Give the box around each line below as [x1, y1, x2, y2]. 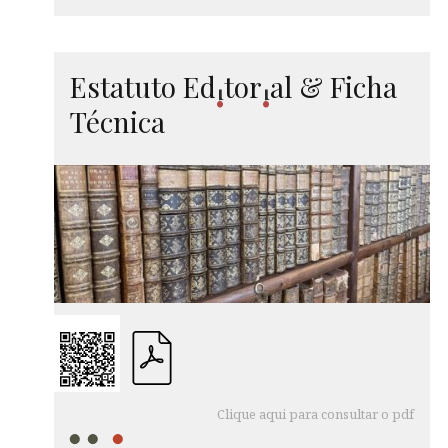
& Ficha [292, 67, 397, 105]
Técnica [70, 102, 165, 140]
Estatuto [70, 67, 183, 105]
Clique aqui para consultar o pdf [217, 404, 414, 423]
